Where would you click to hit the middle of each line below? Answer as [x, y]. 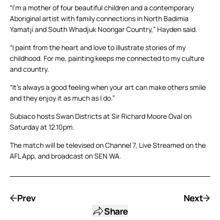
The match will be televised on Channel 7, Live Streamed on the [108, 145]
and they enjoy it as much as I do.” [62, 98]
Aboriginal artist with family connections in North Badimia [99, 19]
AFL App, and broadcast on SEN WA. [66, 156]
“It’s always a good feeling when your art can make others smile [108, 87]
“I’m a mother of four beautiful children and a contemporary [102, 8]
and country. [29, 69]
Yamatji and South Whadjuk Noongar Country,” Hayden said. [104, 29]
